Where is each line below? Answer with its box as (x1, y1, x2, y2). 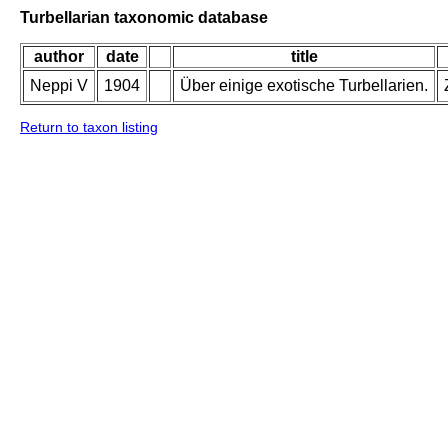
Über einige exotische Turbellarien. (180, 77, 428, 95)
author (34, 48, 84, 66)
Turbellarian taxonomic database (20, 8, 268, 26)
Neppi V (30, 77, 88, 95)
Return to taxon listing (20, 119, 158, 136)
